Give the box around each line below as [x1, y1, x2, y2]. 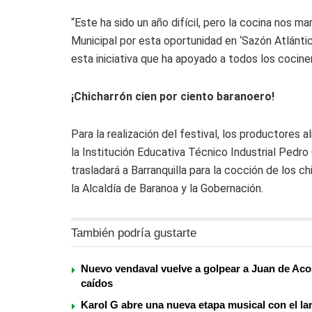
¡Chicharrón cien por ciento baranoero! [71, 89, 274, 103]
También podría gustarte [71, 226, 196, 240]
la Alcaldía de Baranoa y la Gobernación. [71, 181, 263, 195]
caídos [81, 276, 113, 289]
